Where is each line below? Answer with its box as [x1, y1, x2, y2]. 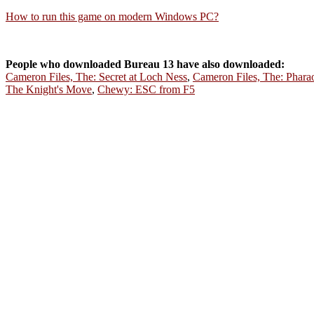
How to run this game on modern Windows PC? [6, 11, 219, 22]
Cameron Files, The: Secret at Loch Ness [6, 71, 187, 83]
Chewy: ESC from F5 [97, 83, 195, 95]
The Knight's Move [6, 83, 92, 95]
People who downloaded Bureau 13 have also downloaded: [6, 58, 285, 70]
